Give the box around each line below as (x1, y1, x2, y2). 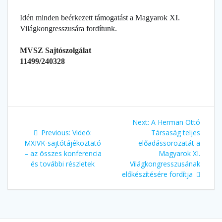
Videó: (72, 128, 92, 138)
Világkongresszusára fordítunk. (20, 24, 117, 33)
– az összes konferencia (24, 149, 102, 159)
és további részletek (31, 159, 95, 169)
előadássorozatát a (138, 138, 200, 148)
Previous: (41, 128, 70, 138)
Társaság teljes (151, 128, 200, 138)
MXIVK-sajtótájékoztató (24, 138, 101, 148)
